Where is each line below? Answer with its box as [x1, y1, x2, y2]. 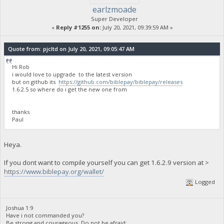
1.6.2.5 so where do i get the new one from [12, 85, 129, 93]
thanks [12, 107, 30, 115]
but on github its [12, 77, 59, 85]
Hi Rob [12, 62, 30, 70]
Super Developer [91, 15, 138, 23]
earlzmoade [92, 4, 136, 15]
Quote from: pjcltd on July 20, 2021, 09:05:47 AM [7, 45, 134, 53]
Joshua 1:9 [6, 203, 33, 211]
